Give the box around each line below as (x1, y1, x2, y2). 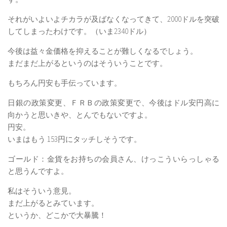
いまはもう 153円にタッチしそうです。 (8, 134, 141, 144)
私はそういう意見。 (8, 185, 76, 196)
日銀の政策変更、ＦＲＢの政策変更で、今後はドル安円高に (8, 97, 219, 107)
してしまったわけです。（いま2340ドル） (8, 26, 151, 36)
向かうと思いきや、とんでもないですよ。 (8, 109, 152, 120)
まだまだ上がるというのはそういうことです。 (8, 58, 167, 68)
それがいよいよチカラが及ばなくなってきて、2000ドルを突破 (8, 14, 219, 24)
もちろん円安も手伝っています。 (8, 78, 122, 88)
